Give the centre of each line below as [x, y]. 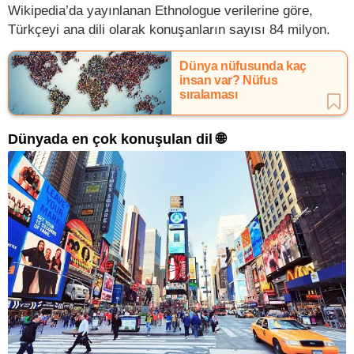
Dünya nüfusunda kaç [243, 66]
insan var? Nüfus [229, 80]
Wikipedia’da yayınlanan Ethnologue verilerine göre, [160, 10]
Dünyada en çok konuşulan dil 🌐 [117, 139]
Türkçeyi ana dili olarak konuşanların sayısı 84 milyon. [169, 29]
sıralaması [209, 94]
